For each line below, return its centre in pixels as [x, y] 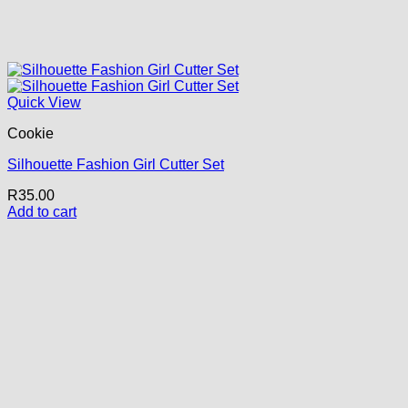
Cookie [31, 133]
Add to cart [42, 211]
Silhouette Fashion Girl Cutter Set [116, 164]
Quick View [44, 102]
